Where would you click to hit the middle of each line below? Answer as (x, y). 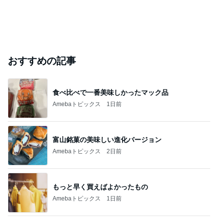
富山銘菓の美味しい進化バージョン (107, 139)
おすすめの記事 (42, 61)
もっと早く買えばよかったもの (100, 187)
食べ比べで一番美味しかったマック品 (110, 92)
